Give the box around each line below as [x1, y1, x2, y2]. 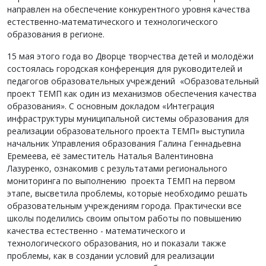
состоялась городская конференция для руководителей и [7, 63, 242, 74]
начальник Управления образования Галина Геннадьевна [7, 138, 241, 149]
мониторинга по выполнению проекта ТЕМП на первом [7, 175, 235, 186]
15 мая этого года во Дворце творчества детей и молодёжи [7, 50, 254, 62]
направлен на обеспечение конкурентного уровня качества [7, 4, 250, 15]
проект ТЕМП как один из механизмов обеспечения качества [7, 88, 256, 99]
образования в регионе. [7, 28, 104, 40]
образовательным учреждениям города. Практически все [7, 200, 242, 211]
